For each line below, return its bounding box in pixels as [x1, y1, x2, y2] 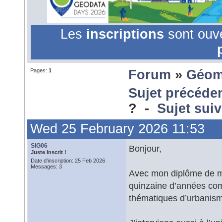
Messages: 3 [31, 164, 62, 169]
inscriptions [86, 27, 168, 42]
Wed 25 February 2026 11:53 [30, 121, 205, 136]
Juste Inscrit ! [31, 149, 66, 155]
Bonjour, [129, 143, 162, 154]
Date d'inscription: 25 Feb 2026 [31, 158, 105, 164]
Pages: [30, 67, 49, 73]
